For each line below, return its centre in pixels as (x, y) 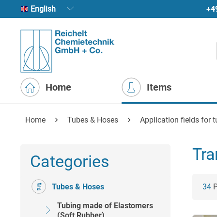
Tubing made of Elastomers (105, 206)
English (73, 9)
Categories (70, 161)
